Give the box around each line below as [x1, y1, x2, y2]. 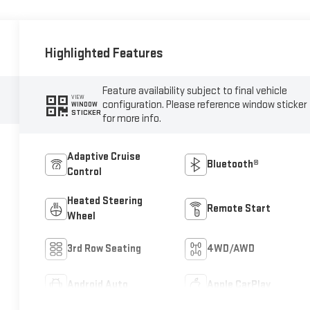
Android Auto [67, 277, 129, 291]
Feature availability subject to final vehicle [102, 84, 288, 98]
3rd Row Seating [67, 241, 142, 255]
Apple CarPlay [206, 277, 271, 291]
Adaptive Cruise [67, 149, 141, 163]
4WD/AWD [206, 241, 255, 255]
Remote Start [206, 201, 271, 215]
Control [67, 165, 102, 179]
